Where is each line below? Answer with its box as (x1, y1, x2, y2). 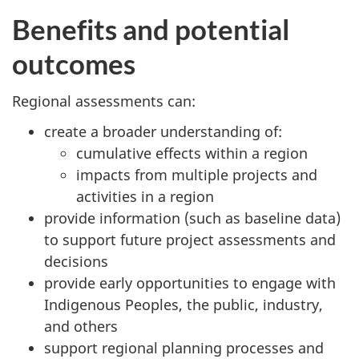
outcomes (12, 46, 135, 80)
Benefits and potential (12, 12, 289, 46)
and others (44, 317, 118, 336)
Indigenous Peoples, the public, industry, (44, 295, 323, 314)
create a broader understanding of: (44, 122, 282, 141)
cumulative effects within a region (76, 143, 308, 163)
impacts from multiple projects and (76, 165, 317, 184)
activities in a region (76, 187, 214, 206)
